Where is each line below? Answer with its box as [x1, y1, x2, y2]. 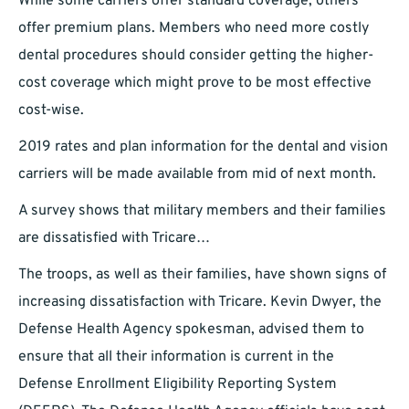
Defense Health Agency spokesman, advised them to [18, 320, 364, 340]
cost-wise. [18, 101, 84, 121]
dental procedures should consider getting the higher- [18, 47, 373, 66]
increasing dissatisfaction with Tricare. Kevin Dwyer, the [18, 293, 382, 312]
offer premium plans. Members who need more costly [18, 19, 369, 38]
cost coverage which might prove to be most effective [18, 74, 372, 93]
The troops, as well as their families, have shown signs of [18, 266, 386, 285]
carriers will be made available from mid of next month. [18, 165, 376, 184]
